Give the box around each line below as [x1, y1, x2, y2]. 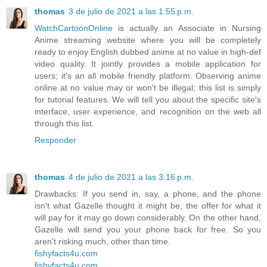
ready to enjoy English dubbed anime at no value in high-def [35, 47, 261, 57]
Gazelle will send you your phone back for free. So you [35, 225, 261, 235]
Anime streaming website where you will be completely [35, 35, 261, 45]
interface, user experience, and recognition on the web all [35, 107, 261, 117]
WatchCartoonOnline [35, 23, 113, 33]
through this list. [35, 119, 94, 129]
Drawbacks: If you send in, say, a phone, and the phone [35, 189, 261, 199]
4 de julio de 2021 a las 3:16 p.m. [69, 172, 194, 182]
